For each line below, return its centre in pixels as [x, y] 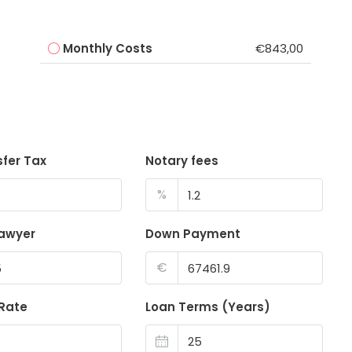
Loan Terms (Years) [208, 307]
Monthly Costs [107, 48]
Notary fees [182, 161]
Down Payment [193, 234]
